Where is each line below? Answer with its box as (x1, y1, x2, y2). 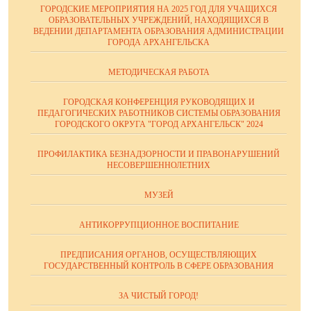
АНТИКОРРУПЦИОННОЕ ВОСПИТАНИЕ (78, 220, 239, 230)
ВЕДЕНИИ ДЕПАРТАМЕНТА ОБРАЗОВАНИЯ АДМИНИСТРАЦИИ (33, 26, 284, 36)
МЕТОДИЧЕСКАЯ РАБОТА (108, 67, 210, 77)
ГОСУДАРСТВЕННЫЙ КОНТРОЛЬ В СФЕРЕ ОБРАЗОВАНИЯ (44, 261, 274, 271)
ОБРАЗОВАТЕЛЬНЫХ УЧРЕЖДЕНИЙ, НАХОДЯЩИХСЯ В (49, 15, 269, 25)
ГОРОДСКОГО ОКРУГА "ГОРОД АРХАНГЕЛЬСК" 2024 (54, 119, 263, 129)
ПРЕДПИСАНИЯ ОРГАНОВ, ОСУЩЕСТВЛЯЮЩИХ (60, 250, 257, 260)
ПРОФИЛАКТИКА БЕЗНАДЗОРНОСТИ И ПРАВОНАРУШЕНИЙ (37, 149, 280, 159)
